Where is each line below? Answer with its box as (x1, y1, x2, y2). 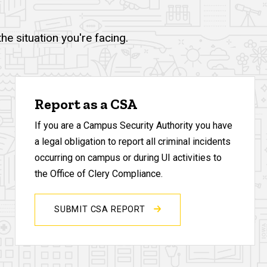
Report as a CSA (35, 95, 138, 113)
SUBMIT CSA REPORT (54, 204, 148, 215)
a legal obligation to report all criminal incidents (35, 136, 231, 148)
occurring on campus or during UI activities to (35, 152, 222, 164)
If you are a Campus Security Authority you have (35, 120, 233, 132)
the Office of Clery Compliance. (35, 168, 163, 180)
